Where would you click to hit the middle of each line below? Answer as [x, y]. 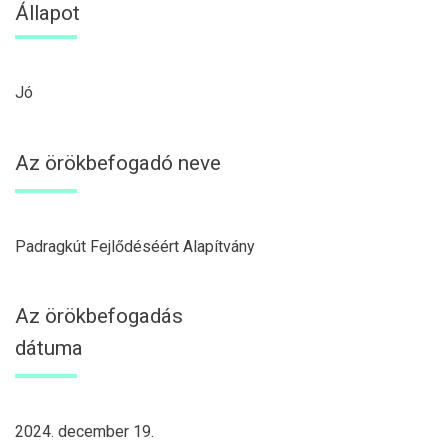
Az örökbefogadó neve [118, 162]
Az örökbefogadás [99, 316]
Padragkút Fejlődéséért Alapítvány [135, 246]
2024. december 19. [84, 432]
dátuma [49, 348]
